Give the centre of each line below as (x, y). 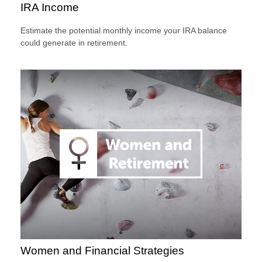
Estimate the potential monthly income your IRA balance (124, 31)
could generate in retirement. (74, 43)
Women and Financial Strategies (102, 251)
